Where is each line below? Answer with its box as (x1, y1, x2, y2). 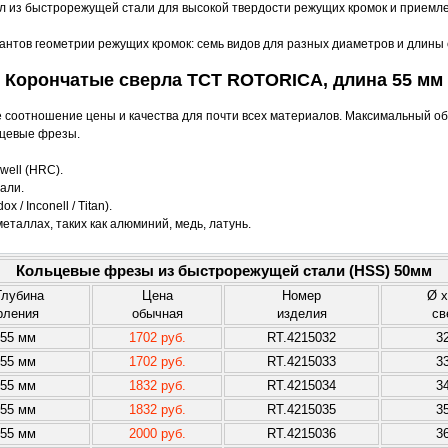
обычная (131, 306, 183, 321)
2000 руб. (128, 426, 186, 441)
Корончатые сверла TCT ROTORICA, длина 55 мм (5, 70, 443, 90)
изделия (276, 306, 327, 321)
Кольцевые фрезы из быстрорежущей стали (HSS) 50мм (16, 262, 432, 279)
